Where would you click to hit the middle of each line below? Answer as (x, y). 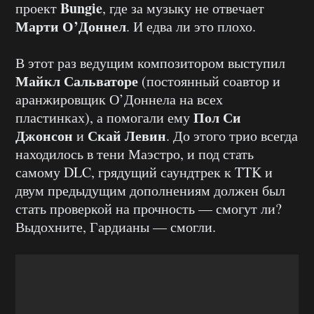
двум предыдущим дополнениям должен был (150, 191)
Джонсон (44, 136)
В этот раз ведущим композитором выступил (150, 63)
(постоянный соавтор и (209, 81)
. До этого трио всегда (232, 136)
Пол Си (217, 118)
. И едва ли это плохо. (191, 27)
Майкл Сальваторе (77, 81)
